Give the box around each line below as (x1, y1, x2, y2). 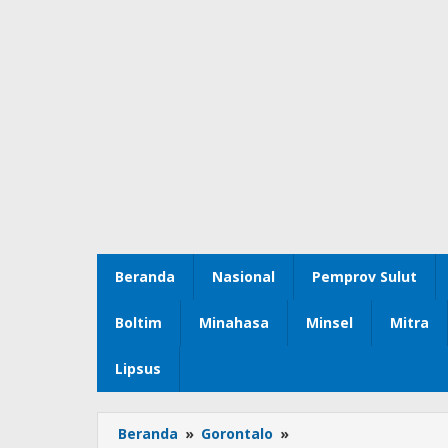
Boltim (115, 313, 162, 333)
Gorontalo (201, 424, 273, 444)
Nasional (212, 267, 275, 287)
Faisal (292, 424, 333, 444)
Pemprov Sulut (312, 267, 417, 287)
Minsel (306, 313, 353, 333)
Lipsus (115, 359, 161, 379)
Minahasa (199, 313, 269, 333)
